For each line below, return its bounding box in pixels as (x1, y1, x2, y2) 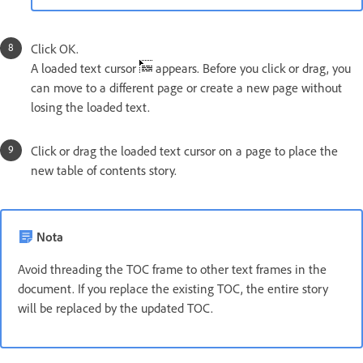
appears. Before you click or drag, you (152, 59, 351, 76)
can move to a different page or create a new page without (31, 79, 342, 96)
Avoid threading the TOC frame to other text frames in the (18, 260, 327, 277)
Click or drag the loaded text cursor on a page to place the (31, 142, 338, 159)
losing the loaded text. (31, 98, 150, 115)
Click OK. (31, 40, 79, 57)
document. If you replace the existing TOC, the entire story (18, 280, 328, 297)
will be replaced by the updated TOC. (18, 299, 213, 316)
